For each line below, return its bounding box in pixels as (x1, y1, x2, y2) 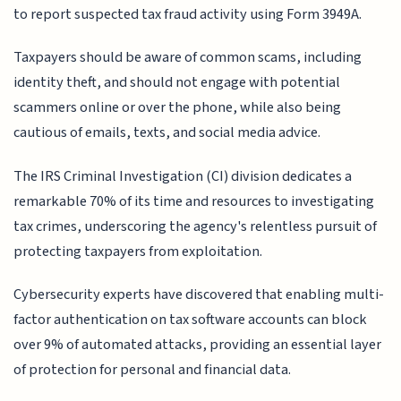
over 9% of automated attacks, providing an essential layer (13, 334, 382, 356)
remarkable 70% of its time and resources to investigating (13, 190, 375, 212)
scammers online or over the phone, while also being (13, 97, 342, 119)
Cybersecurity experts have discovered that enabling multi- (13, 284, 385, 306)
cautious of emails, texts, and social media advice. (13, 122, 321, 144)
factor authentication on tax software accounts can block (13, 309, 368, 331)
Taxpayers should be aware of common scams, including (13, 47, 363, 69)
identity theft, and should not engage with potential (13, 72, 341, 94)
